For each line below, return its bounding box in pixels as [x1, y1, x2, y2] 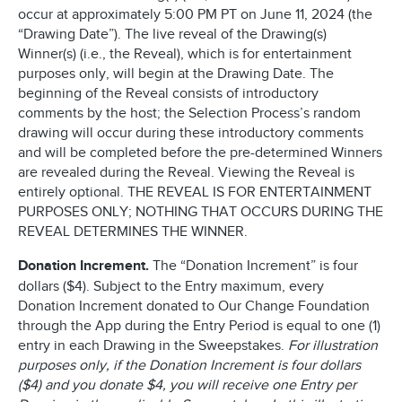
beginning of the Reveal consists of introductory [18, 85, 319, 101]
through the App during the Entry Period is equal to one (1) [18, 318, 380, 334]
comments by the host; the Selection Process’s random [18, 105, 361, 121]
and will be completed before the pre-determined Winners [18, 144, 382, 161]
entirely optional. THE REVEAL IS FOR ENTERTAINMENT [18, 184, 371, 200]
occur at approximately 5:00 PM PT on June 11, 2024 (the [18, 6, 372, 22]
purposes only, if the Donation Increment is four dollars [18, 357, 361, 373]
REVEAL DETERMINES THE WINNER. [18, 223, 248, 240]
